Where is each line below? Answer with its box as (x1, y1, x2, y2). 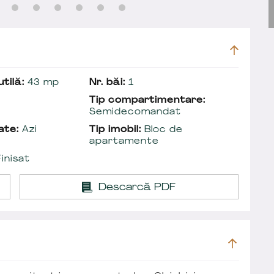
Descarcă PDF (98, 182, 176, 193)
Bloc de (141, 125, 183, 135)
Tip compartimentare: (89, 95, 206, 105)
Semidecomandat (89, 107, 181, 117)
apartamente (89, 136, 159, 146)
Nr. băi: (89, 78, 125, 87)
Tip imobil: (89, 125, 141, 135)
